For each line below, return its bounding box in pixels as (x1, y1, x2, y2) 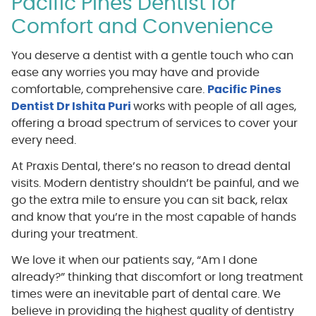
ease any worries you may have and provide (11, 66, 260, 78)
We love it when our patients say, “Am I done (11, 254, 257, 266)
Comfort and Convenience (11, 17, 273, 37)
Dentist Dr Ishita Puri (11, 100, 133, 112)
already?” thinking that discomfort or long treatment (11, 271, 303, 283)
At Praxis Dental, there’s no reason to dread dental (11, 160, 291, 172)
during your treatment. (11, 228, 138, 240)
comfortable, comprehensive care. (11, 83, 207, 95)
